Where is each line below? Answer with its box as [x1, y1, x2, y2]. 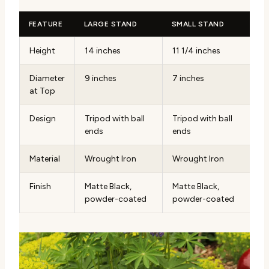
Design [29, 113, 56, 124]
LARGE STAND [84, 19, 138, 28]
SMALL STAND [172, 19, 225, 28]
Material [29, 153, 60, 164]
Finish [29, 181, 51, 192]
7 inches [172, 73, 204, 83]
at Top [29, 85, 55, 96]
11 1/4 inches [172, 45, 220, 56]
